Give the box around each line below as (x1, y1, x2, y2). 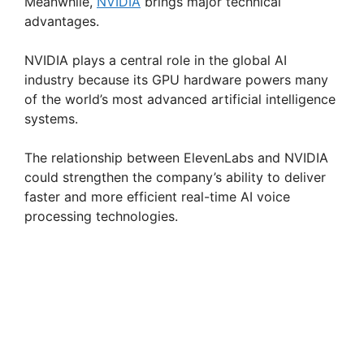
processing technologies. (24, 207, 178, 224)
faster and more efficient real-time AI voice (24, 188, 290, 205)
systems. (24, 110, 78, 127)
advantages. (24, 12, 99, 29)
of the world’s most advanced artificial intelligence (24, 90, 336, 107)
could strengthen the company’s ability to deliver (24, 168, 326, 185)
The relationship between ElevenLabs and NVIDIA (24, 149, 328, 166)
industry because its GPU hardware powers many (24, 71, 328, 88)
